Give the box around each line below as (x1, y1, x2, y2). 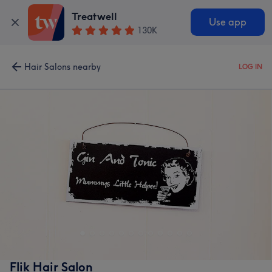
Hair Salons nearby (24, 61, 101, 72)
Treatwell (72, 10, 118, 23)
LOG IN (239, 63, 262, 71)
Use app (208, 16, 246, 29)
